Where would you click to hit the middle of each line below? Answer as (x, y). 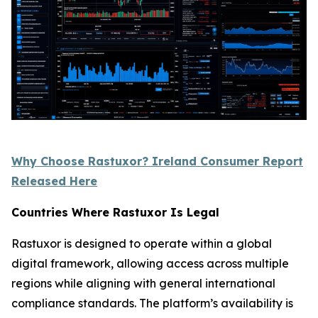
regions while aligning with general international (143, 283)
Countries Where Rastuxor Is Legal (115, 212)
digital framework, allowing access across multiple (150, 263)
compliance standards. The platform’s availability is (152, 303)
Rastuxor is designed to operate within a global (142, 243)
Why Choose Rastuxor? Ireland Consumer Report (157, 161)
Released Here (54, 181)
